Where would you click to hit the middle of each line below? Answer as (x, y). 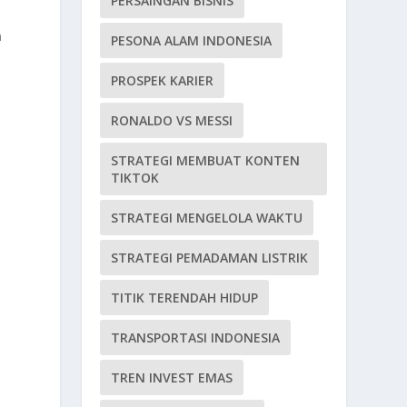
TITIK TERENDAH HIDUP (185, 297)
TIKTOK (135, 177)
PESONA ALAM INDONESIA (192, 40)
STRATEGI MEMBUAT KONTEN (206, 160)
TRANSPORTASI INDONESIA (196, 337)
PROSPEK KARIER (163, 80)
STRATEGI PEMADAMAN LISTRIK (210, 257)
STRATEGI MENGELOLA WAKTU (207, 217)
